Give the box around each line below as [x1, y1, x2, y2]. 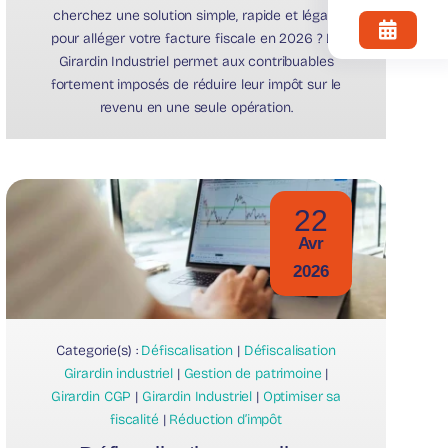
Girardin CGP [50, 387, 132, 405]
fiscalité [110, 410, 159, 428]
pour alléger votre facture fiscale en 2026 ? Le [50, 29, 342, 47]
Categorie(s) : [56, 341, 142, 359]
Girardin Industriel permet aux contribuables [58, 52, 334, 70]
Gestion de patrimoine [183, 364, 322, 382]
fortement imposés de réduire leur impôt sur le [50, 75, 342, 93]
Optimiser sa [262, 387, 342, 405]
